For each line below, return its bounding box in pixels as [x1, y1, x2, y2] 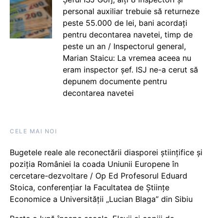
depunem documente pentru [62, 76, 167, 86]
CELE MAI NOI [10, 127, 57, 135]
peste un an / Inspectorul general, [62, 41, 186, 51]
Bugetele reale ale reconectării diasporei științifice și [10, 147, 202, 157]
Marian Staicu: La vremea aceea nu [62, 53, 191, 63]
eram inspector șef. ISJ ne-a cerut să [62, 65, 198, 74]
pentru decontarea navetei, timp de [62, 30, 193, 39]
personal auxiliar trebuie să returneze [62, 6, 200, 16]
